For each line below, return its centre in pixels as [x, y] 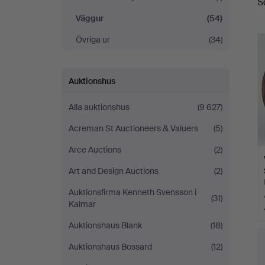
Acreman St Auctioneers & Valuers [133, 128]
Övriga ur [93, 40]
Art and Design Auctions [114, 171]
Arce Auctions [95, 150]
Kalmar [82, 204]
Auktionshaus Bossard [110, 247]
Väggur [90, 18]
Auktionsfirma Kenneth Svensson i [132, 192]
